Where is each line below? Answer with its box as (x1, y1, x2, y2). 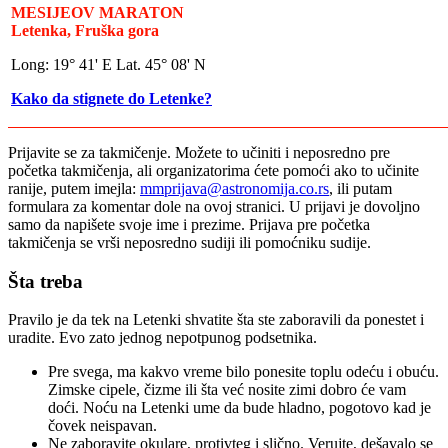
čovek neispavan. (48, 417, 157, 435)
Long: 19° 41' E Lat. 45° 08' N (11, 55, 206, 73)
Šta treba (8, 270, 83, 292)
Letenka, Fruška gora (11, 21, 159, 39)
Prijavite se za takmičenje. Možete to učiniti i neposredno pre (8, 143, 390, 161)
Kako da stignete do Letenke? (11, 89, 212, 107)
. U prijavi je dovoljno (281, 197, 420, 215)
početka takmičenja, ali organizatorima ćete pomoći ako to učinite (8, 161, 419, 179)
